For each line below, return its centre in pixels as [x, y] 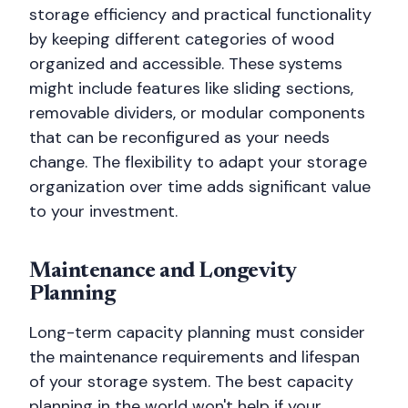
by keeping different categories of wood [182, 39]
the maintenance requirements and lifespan [194, 357]
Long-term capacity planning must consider [197, 332]
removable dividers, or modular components [197, 113]
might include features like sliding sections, [191, 88]
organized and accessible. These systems [186, 64]
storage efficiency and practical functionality [200, 15]
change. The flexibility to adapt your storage [198, 162]
